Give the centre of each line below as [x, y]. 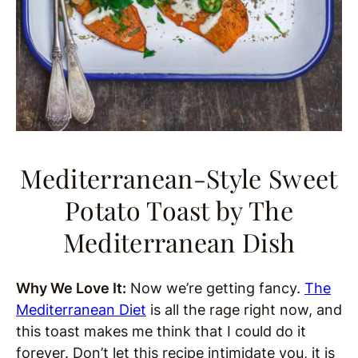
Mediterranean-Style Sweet [179, 178]
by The [251, 210]
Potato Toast [137, 210]
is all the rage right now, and [244, 310]
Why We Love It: [71, 288]
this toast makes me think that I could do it [161, 332]
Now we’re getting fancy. [215, 288]
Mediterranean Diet [81, 310]
